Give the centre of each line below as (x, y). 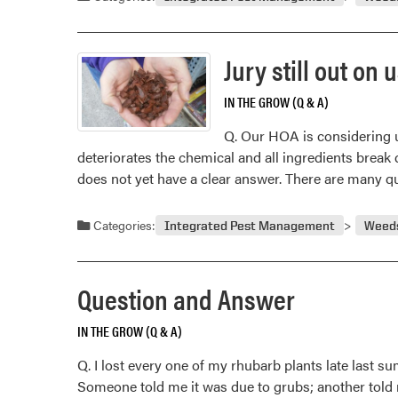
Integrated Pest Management (250, 225)
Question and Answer (186, 298)
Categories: (123, 224)
